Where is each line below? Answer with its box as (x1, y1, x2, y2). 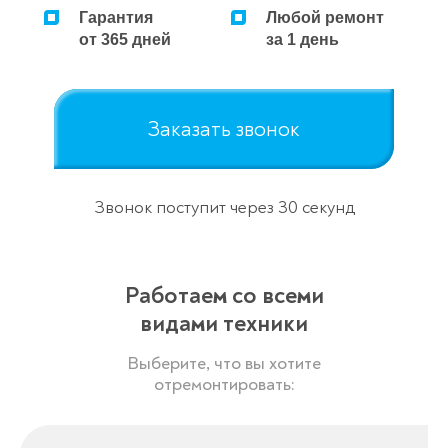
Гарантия (79, 8, 153, 26)
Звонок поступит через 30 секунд (93, 195, 355, 219)
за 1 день (266, 30, 340, 48)
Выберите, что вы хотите (127, 351, 321, 375)
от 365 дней (79, 30, 171, 48)
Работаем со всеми (124, 280, 324, 310)
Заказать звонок (148, 114, 300, 143)
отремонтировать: (153, 372, 295, 396)
